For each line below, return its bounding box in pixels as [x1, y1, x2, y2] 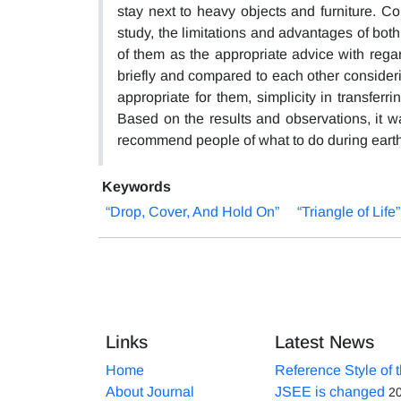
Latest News [274, 331, 374, 352]
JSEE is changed [274, 383, 385, 399]
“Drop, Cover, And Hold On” [106, 203, 279, 219]
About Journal [106, 383, 194, 399]
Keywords [102, 178, 171, 194]
